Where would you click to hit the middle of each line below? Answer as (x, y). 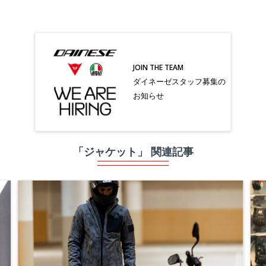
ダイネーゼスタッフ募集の (179, 81)
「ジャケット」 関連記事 (133, 151)
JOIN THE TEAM (158, 67)
